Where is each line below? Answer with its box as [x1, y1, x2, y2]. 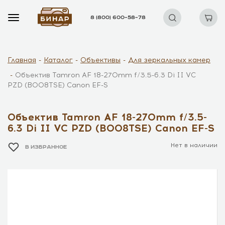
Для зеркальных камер [128, 56, 210, 64]
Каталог [44, 56, 73, 64]
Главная [8, 56, 36, 64]
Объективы [80, 56, 121, 64]
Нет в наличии [171, 142, 217, 149]
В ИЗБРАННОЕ [25, 144, 67, 150]
